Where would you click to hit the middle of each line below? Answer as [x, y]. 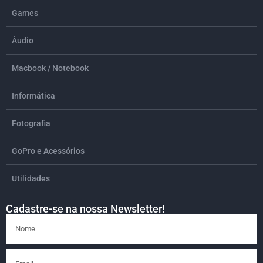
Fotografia [31, 124]
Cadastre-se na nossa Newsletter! [85, 209]
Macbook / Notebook [50, 68]
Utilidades [31, 179]
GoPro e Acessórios [48, 151]
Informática [33, 96]
